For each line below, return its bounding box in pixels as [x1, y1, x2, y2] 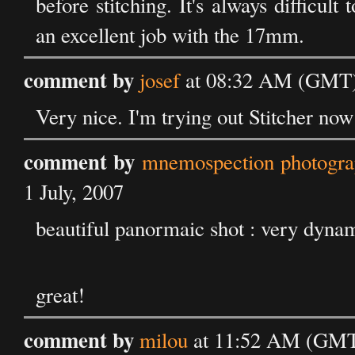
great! [36, 281, 85, 309]
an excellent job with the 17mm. [36, 21, 304, 49]
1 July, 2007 [24, 177, 124, 206]
